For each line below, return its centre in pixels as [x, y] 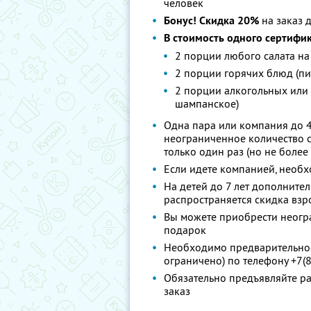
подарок [185, 230]
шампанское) [207, 103]
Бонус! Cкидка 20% [211, 20]
